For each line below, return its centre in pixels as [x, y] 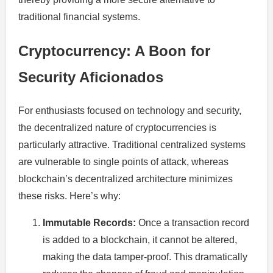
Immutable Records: [89, 222]
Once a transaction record [193, 222]
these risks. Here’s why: [69, 196]
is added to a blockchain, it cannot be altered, [140, 239]
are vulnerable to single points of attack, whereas [123, 161]
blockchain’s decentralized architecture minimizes [126, 179]
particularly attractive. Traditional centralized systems [132, 144]
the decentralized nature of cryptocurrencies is [117, 127]
